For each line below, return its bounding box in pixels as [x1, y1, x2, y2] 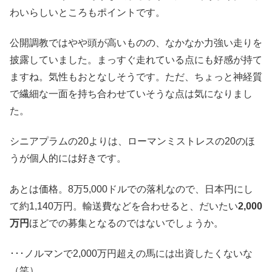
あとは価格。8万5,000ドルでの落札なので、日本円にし [10, 183, 253, 194]
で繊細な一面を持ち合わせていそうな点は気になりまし [10, 88, 253, 99]
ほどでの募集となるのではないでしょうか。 [29, 217, 223, 228]
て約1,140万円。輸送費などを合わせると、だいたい [10, 200, 238, 211]
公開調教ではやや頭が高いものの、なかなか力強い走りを [10, 37, 262, 48]
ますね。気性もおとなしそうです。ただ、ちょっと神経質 [10, 71, 262, 82]
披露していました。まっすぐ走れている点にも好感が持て [10, 54, 262, 65]
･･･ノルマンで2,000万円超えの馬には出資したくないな [10, 248, 253, 259]
